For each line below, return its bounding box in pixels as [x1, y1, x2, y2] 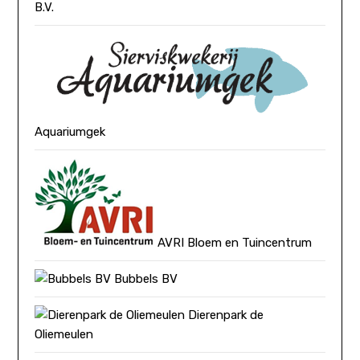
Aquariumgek [35, 124, 106, 139]
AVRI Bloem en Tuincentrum [154, 235, 313, 250]
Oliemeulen [35, 326, 94, 342]
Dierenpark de [185, 307, 264, 322]
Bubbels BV [111, 271, 178, 286]
